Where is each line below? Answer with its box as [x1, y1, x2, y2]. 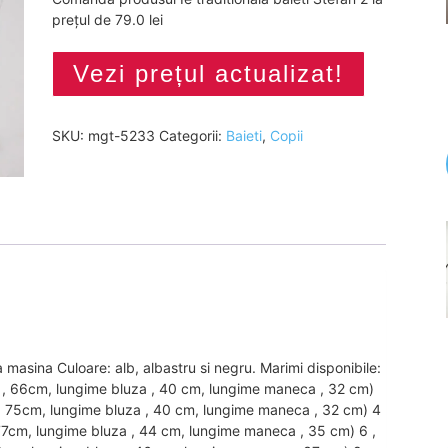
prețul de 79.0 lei [51, 11, 163, 28]
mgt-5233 [87, 127, 155, 144]
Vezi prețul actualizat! [72, 60, 344, 87]
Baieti [225, 127, 262, 144]
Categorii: [158, 127, 226, 144]
